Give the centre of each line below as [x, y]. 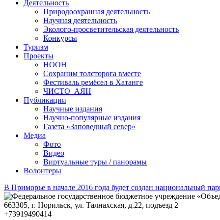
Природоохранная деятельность [96, 12]
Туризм [36, 47]
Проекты [39, 56]
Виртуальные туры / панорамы [95, 162]
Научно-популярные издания [92, 118]
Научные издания [73, 109]
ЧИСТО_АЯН [67, 91]
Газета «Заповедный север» [89, 127]
